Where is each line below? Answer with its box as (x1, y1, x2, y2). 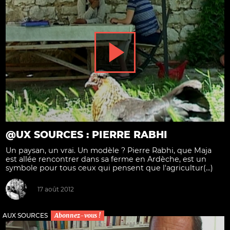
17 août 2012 (37, 185, 74, 194)
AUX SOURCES (3, 211, 48, 219)
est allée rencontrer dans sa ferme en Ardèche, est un (6, 154, 206, 164)
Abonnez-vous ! (54, 211, 101, 219)
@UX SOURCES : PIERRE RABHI (6, 128, 167, 141)
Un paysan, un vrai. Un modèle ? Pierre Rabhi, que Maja (6, 145, 212, 155)
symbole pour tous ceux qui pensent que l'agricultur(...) (6, 163, 213, 172)
